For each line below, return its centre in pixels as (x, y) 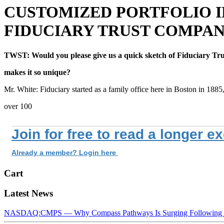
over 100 (18, 106)
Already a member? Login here (65, 152)
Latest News (28, 193)
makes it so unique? (37, 72)
